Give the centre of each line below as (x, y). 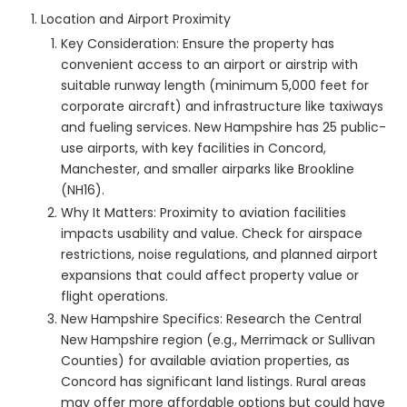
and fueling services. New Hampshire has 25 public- (223, 128)
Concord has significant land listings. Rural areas (213, 382)
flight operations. (114, 297)
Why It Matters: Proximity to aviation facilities (203, 213)
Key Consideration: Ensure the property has (198, 44)
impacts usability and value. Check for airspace (212, 234)
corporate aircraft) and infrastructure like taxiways (222, 107)
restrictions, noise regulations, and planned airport (219, 255)
